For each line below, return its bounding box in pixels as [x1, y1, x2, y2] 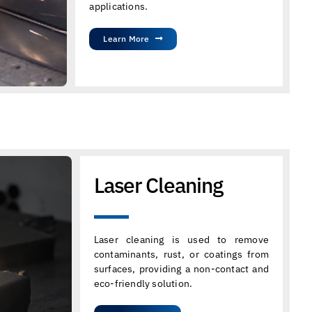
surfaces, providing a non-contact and [93, 262, 270, 275]
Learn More [103, 33, 150, 44]
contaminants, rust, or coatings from [93, 247, 270, 260]
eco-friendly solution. [93, 276, 193, 290]
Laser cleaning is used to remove [93, 233, 270, 246]
